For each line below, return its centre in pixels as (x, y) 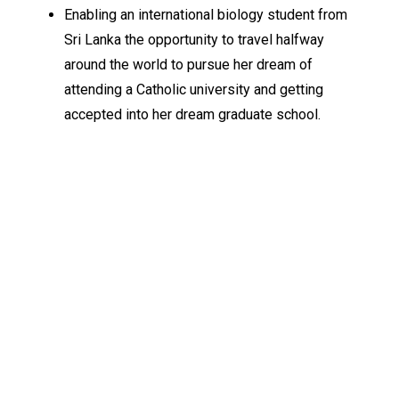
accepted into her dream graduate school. (192, 115)
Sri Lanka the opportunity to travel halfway (194, 40)
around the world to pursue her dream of (188, 65)
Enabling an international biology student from (206, 15)
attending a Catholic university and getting (194, 90)
